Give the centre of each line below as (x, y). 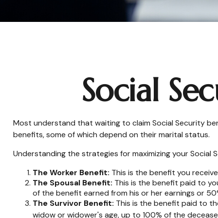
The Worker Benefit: (71, 172)
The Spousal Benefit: (72, 182)
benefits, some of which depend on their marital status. (111, 134)
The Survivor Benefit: (73, 203)
